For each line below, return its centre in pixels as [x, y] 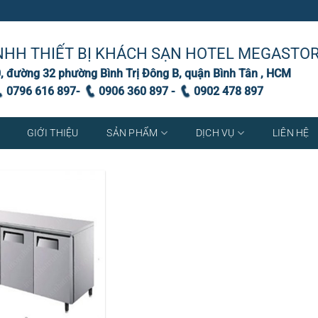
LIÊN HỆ [291, 133]
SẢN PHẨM [132, 133]
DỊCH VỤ [215, 133]
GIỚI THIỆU [53, 133]
